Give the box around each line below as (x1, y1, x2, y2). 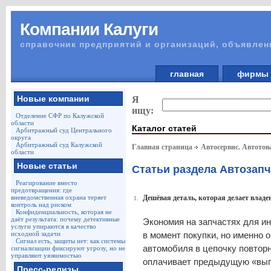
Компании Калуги (19, 20, 158, 39)
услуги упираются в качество (10, 223, 96, 230)
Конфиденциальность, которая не (15, 208, 112, 215)
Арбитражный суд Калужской (15, 141, 102, 148)
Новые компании (16, 94, 90, 103)
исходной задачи (10, 230, 60, 237)
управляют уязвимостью (10, 252, 81, 259)
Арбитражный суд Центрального (15, 126, 112, 134)
